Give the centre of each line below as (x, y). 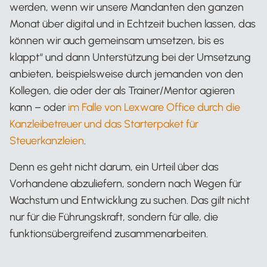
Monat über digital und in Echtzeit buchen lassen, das (133, 24)
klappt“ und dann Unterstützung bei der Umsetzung (130, 57)
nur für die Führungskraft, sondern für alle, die (114, 217)
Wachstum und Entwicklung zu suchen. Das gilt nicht (130, 200)
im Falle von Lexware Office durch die (154, 107)
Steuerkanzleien (47, 141)
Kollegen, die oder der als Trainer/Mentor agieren (122, 91)
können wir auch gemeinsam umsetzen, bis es (117, 41)
